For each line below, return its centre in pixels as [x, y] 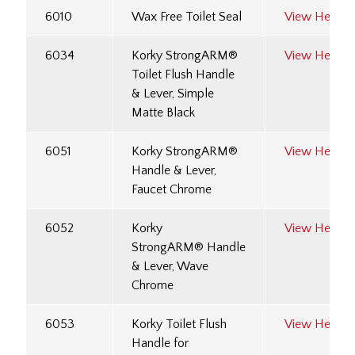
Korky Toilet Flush [179, 324]
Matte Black [163, 113]
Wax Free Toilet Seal [187, 17]
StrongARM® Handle [189, 248]
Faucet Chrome [172, 190]
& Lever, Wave [170, 267]
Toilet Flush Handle [183, 75]
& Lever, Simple [173, 94]
